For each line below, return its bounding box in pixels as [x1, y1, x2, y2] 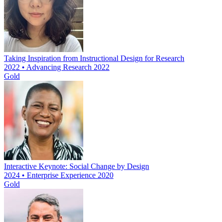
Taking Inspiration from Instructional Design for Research [4, 54, 184, 63]
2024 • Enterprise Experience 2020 [4, 171, 113, 180]
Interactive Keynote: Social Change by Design [4, 162, 149, 171]
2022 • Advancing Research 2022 [4, 63, 110, 72]
